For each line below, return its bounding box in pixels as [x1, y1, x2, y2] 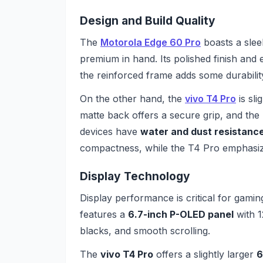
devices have [80, 125, 140, 137]
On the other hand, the [80, 92, 185, 104]
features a [80, 208, 128, 220]
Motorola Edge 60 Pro [100, 36, 201, 48]
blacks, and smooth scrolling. [80, 224, 210, 237]
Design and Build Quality [80, 14, 215, 28]
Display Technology [80, 169, 190, 184]
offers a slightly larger [153, 248, 257, 260]
